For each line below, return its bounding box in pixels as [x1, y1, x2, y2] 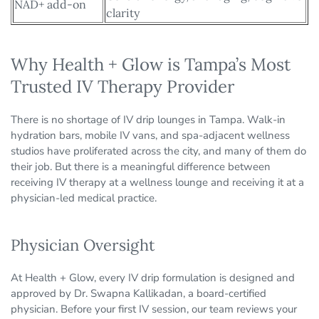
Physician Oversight [11, 235, 155, 256]
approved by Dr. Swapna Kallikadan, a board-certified [11, 286, 266, 301]
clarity [106, 6, 140, 21]
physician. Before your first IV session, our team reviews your [11, 302, 297, 317]
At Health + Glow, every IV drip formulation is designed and [11, 271, 295, 286]
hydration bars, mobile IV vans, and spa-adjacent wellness [11, 128, 290, 143]
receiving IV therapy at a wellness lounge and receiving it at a [11, 175, 304, 190]
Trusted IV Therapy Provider [11, 75, 234, 98]
